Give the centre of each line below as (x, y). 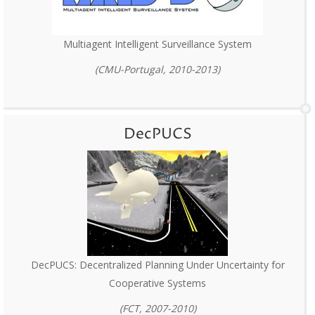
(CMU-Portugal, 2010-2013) (157, 70)
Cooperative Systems (157, 283)
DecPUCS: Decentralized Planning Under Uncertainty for (157, 265)
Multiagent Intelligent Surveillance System (157, 44)
